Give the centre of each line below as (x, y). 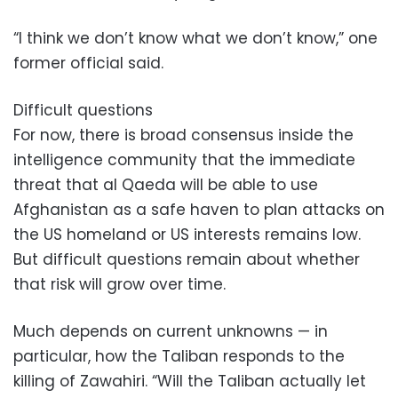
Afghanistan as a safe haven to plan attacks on (199, 209)
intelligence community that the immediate (184, 159)
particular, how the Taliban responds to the (179, 356)
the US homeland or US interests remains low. (187, 234)
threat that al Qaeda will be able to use (166, 184)
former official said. (88, 63)
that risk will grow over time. (119, 284)
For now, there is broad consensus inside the (183, 135)
